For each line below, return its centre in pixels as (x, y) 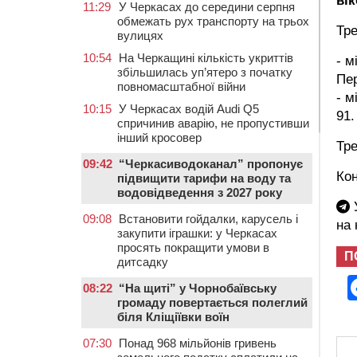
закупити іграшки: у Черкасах (197, 233)
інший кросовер (159, 137)
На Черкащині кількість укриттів (206, 58)
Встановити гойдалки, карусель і (208, 219)
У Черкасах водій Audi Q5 (189, 109)
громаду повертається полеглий (212, 302)
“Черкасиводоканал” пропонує (211, 164)
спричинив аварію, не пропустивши (213, 123)
